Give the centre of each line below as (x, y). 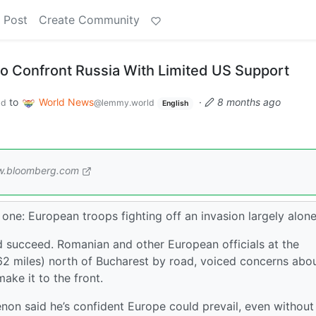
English (175, 103)
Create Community (89, 20)
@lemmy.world (124, 103)
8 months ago (249, 102)
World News (66, 102)
